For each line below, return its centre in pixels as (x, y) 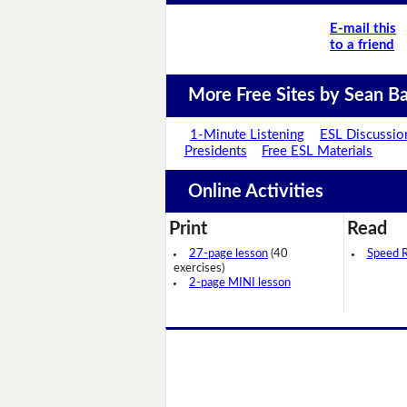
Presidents (215, 152)
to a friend (362, 45)
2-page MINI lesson (240, 283)
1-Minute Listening (248, 135)
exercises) (199, 269)
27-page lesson (228, 254)
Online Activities (255, 191)
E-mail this (363, 28)
